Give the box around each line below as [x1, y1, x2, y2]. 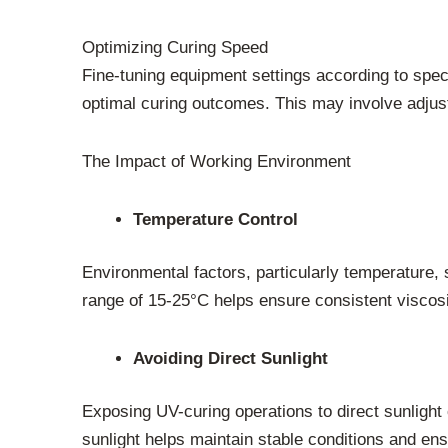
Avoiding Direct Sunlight [133, 348, 328, 368]
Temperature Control [133, 209, 298, 229]
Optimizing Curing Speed [82, 38, 268, 58]
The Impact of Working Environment [82, 151, 351, 171]
